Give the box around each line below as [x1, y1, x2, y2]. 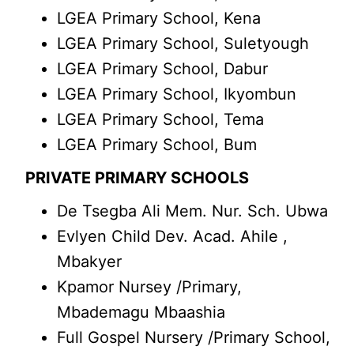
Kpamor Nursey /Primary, [57, 277, 243, 296]
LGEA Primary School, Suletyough [57, 34, 310, 53]
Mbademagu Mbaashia [57, 303, 226, 322]
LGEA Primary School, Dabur [57, 59, 269, 78]
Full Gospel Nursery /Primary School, [57, 328, 331, 347]
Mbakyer [57, 252, 122, 271]
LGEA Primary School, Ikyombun [57, 85, 297, 104]
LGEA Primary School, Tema [57, 110, 265, 129]
